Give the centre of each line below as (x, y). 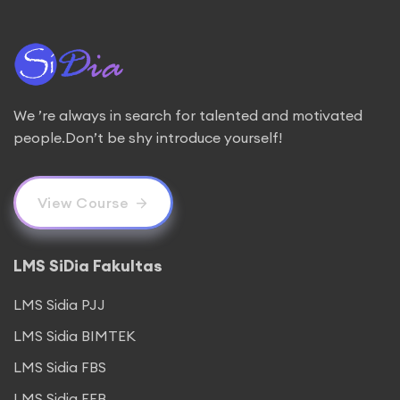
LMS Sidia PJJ (59, 304)
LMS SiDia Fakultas (88, 266)
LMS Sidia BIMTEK (75, 336)
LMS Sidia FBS (60, 367)
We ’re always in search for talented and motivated (188, 115)
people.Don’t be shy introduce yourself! (148, 137)
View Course (83, 203)
